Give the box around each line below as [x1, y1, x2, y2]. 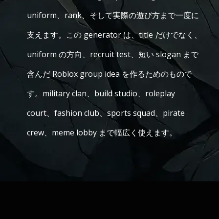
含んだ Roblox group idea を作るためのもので [27, 68, 192, 79]
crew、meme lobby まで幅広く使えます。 [27, 127, 177, 138]
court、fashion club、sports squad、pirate [27, 108, 185, 118]
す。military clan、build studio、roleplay [27, 88, 175, 99]
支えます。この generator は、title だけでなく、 [27, 29, 202, 40]
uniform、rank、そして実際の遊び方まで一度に [27, 10, 199, 21]
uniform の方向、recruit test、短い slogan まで [27, 49, 198, 60]
